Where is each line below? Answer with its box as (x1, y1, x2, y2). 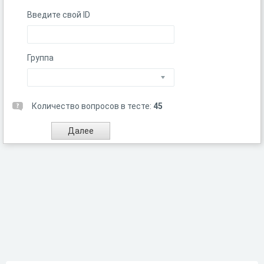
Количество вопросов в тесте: (32, 101, 153, 111)
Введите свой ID (27, 10, 90, 19)
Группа (27, 53, 54, 62)
